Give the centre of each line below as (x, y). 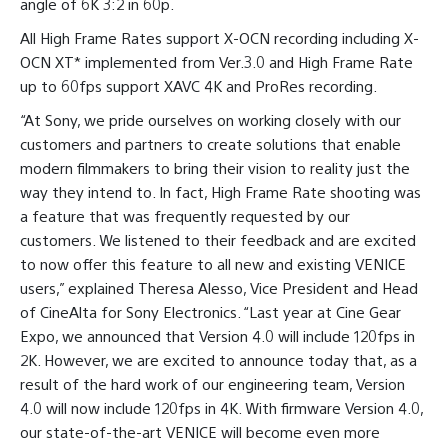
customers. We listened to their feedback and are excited (218, 240)
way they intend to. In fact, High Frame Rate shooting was (220, 192)
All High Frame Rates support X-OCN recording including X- (219, 38)
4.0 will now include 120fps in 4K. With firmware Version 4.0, (221, 408)
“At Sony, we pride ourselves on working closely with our (210, 120)
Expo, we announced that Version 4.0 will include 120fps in (217, 336)
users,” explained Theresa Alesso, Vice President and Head (219, 288)
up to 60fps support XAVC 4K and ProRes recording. (198, 86)
